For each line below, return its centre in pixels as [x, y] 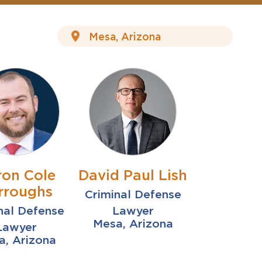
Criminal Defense [133, 194]
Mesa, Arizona [133, 224]
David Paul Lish [133, 175]
